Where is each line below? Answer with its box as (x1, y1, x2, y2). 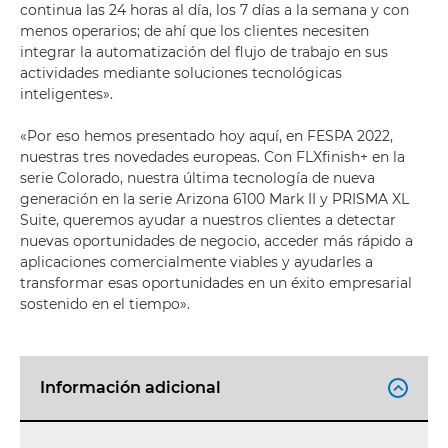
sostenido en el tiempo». (20, 295, 190, 313)
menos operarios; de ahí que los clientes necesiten (20, 22, 369, 40)
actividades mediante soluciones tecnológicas (20, 64, 342, 82)
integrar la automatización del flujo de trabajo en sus (20, 43, 388, 61)
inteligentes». (20, 85, 113, 103)
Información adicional (40, 378, 221, 397)
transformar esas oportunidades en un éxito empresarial (20, 274, 412, 292)
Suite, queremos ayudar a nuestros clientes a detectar (20, 211, 396, 229)
